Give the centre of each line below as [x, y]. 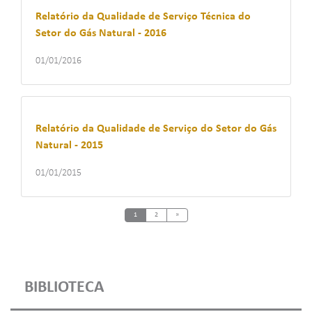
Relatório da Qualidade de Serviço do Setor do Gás [156, 129]
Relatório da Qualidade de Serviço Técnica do [143, 17]
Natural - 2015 [69, 146]
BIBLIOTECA [64, 288]
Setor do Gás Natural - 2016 [101, 33]
